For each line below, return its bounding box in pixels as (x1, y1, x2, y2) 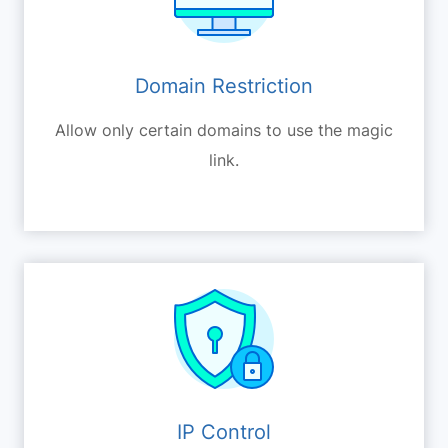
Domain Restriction (135, 73, 313, 98)
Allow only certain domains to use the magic (55, 119, 393, 140)
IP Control (177, 419, 271, 444)
